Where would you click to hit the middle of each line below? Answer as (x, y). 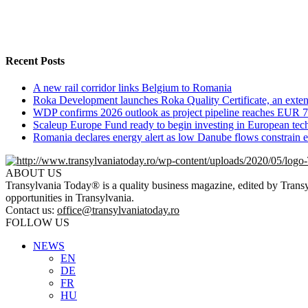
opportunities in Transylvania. (70, 197)
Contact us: (31, 210)
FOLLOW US (37, 222)
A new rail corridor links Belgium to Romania (132, 87)
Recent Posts (35, 60)
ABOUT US (34, 173)
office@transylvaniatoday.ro (118, 210)
